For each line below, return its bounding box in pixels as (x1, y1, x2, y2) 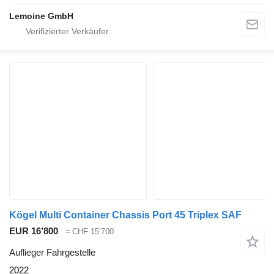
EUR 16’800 (9, 226, 58, 237)
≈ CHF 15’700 (65, 227, 114, 237)
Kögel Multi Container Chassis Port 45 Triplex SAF (9, 210, 242, 221)
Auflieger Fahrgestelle (9, 246, 95, 257)
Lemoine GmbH (9, 11, 73, 21)
